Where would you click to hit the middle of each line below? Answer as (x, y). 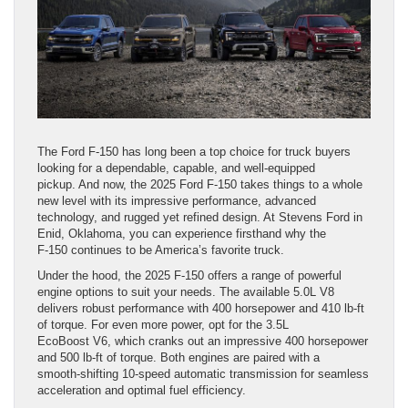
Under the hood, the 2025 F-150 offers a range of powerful (189, 276)
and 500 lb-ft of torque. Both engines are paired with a (178, 358)
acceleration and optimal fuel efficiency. (142, 391)
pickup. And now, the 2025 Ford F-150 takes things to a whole (200, 185)
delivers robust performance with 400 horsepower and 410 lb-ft (201, 309)
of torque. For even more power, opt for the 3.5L (163, 325)
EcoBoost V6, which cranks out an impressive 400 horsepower (203, 342)
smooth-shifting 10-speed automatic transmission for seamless (203, 374)
